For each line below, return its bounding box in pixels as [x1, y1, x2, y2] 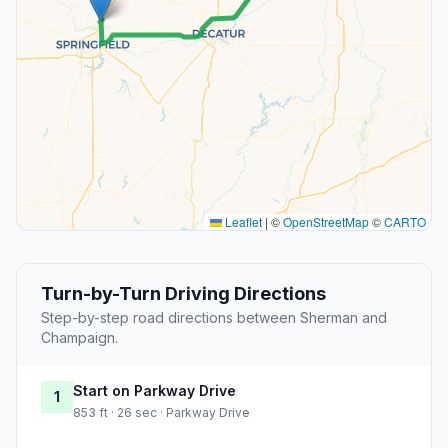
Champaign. [41, 329, 118, 347]
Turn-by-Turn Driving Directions [41, 283, 326, 305]
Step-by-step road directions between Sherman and [41, 309, 387, 327]
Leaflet [222, 213, 262, 231]
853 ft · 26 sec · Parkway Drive [73, 405, 250, 421]
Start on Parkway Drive [73, 382, 236, 400]
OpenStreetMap [283, 213, 369, 231]
